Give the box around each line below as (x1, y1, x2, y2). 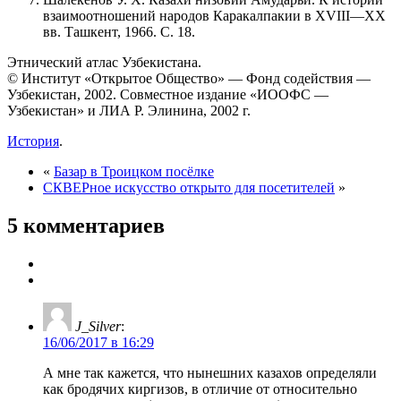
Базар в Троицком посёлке (54, 163, 214, 179)
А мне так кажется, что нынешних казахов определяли (43, 364, 377, 380)
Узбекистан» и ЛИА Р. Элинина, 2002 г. (7, 102, 251, 118)
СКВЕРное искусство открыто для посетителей (43, 179, 335, 195)
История (7, 132, 59, 149)
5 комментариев (7, 213, 165, 237)
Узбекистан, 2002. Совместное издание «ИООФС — (7, 86, 328, 102)
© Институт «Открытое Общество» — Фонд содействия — (7, 70, 371, 86)
